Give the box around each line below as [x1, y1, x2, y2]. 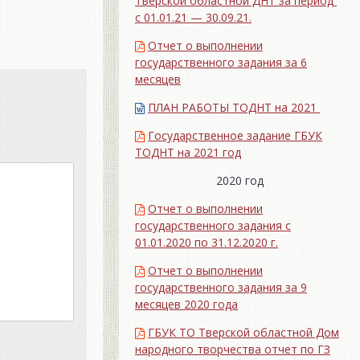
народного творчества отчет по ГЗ [135, 341, 330, 357]
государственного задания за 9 [135, 279, 307, 295]
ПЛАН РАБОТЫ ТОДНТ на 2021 [148, 99, 320, 115]
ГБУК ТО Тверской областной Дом [148, 324, 339, 340]
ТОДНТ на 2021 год [135, 144, 241, 160]
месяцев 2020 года [135, 296, 238, 312]
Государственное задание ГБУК [148, 127, 322, 143]
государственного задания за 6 [135, 54, 307, 70]
